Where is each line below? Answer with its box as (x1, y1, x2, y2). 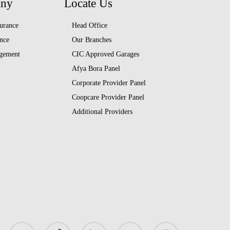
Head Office (72, 22, 108, 30)
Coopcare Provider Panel (72, 93, 145, 102)
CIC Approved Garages (72, 50, 140, 59)
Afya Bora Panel (72, 65, 121, 73)
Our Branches (72, 36, 112, 44)
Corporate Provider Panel (72, 79, 146, 87)
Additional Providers (72, 108, 133, 116)
